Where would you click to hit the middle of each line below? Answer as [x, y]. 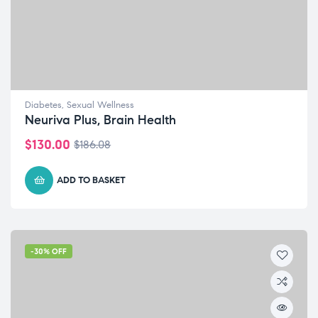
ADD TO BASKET [91, 181]
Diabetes [43, 105]
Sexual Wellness [100, 105]
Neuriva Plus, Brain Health [100, 120]
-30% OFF [49, 252]
